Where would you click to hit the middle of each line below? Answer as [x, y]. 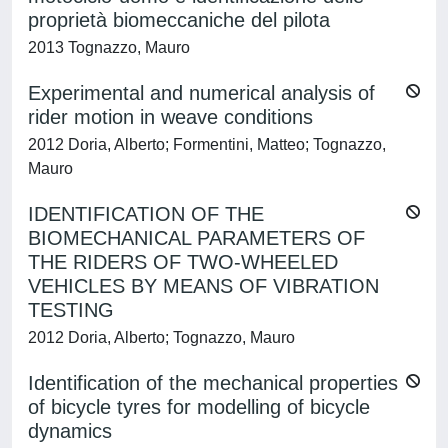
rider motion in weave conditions [170, 117]
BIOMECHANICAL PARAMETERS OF [196, 238]
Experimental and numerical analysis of [201, 93]
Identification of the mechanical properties [213, 383]
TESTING [71, 310]
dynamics [70, 431]
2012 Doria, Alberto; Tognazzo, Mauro [161, 337]
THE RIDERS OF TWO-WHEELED [183, 262]
